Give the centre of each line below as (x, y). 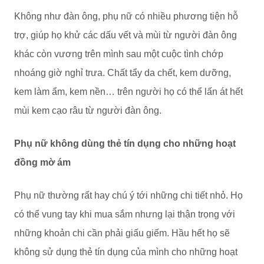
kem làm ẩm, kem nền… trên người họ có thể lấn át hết (128, 92)
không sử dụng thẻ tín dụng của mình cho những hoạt (126, 252)
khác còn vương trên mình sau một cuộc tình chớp (119, 54)
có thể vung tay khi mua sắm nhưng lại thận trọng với (125, 214)
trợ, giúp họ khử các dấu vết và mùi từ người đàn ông (126, 35)
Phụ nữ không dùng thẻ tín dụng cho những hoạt (125, 143)
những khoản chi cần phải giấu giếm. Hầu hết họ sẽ (122, 233)
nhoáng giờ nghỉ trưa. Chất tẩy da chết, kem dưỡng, (123, 73)
